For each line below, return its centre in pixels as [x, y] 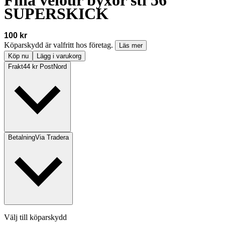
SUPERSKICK [56, 13]
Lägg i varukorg [59, 56]
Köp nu [18, 56]
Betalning [22, 138]
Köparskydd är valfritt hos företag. [60, 45]
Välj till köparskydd [35, 217]
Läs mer [131, 46]
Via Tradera [52, 138]
